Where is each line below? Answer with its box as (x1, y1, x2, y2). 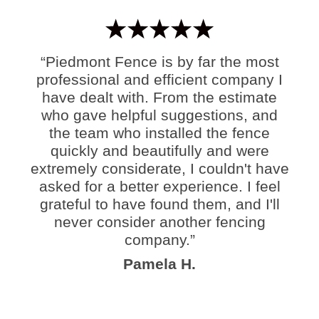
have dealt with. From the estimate (42, 88, 277, 105)
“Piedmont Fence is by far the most (40, 53, 279, 70)
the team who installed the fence (49, 124, 270, 141)
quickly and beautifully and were (50, 142, 269, 159)
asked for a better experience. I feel (38, 177, 281, 194)
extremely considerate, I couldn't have (30, 159, 289, 177)
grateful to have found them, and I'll (39, 195, 280, 212)
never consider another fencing (53, 213, 266, 230)
